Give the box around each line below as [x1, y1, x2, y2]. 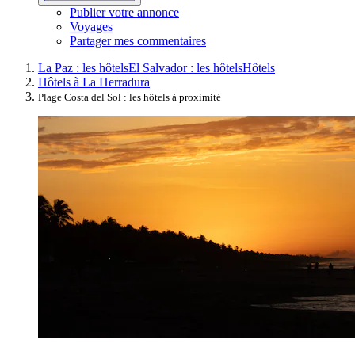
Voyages [70, 19, 113, 33]
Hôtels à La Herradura [38, 74, 150, 89]
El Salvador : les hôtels [128, 60, 242, 74]
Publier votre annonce [70, 5, 179, 19]
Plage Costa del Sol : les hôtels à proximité [38, 90, 221, 103]
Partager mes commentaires [70, 33, 206, 48]
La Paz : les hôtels [38, 60, 128, 74]
